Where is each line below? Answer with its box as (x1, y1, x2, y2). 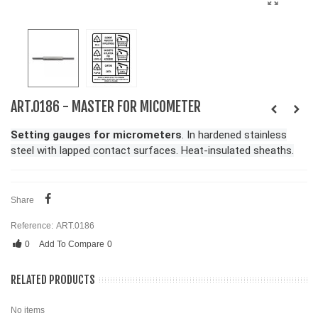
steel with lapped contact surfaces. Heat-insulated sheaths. (11, 144, 294, 157)
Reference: (11, 221, 53, 231)
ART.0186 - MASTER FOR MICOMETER (11, 98, 201, 116)
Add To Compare (39, 239, 104, 249)
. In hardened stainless (182, 128, 287, 141)
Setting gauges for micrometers (11, 128, 182, 141)
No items (11, 305, 45, 315)
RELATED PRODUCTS (11, 273, 95, 287)
